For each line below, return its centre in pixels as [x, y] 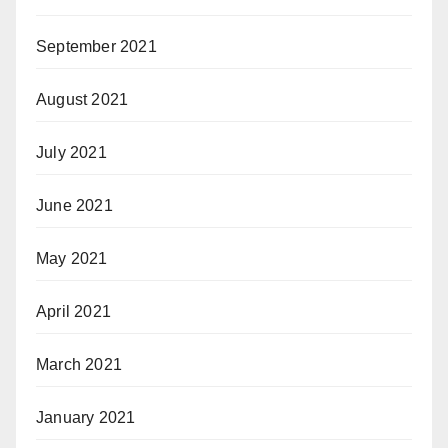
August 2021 [82, 99]
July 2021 [71, 152]
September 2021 [96, 46]
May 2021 [72, 258]
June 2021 [74, 205]
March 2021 [79, 364]
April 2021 [73, 311]
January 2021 [86, 417]
